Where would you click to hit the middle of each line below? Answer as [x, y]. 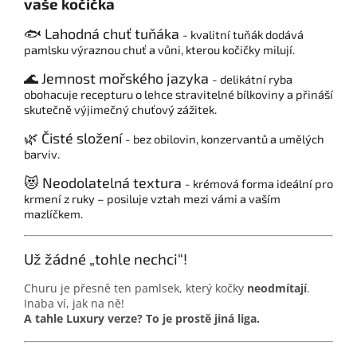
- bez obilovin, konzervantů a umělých [225, 138]
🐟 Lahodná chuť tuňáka [103, 33]
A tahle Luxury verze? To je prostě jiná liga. [142, 318]
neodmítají [277, 288]
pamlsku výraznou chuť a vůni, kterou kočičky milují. [159, 49]
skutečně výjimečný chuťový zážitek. [120, 109]
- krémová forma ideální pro [259, 183]
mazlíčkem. [53, 213]
